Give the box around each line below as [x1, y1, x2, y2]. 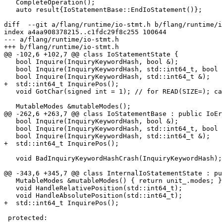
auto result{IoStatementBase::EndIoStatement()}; [4, 6, 16, 14]
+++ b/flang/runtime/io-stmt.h [4, 43, 119, 51]
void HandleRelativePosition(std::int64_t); [4, 184, 16, 192]
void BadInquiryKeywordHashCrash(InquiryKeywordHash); [4, 155, 16, 163]
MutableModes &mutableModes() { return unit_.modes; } [4, 177, 16, 185]
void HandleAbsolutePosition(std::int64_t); [4, 192, 16, 200]
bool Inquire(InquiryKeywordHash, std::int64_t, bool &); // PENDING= [4, 65, 16, 73]
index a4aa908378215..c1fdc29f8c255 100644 [4, 28, 166, 36]
